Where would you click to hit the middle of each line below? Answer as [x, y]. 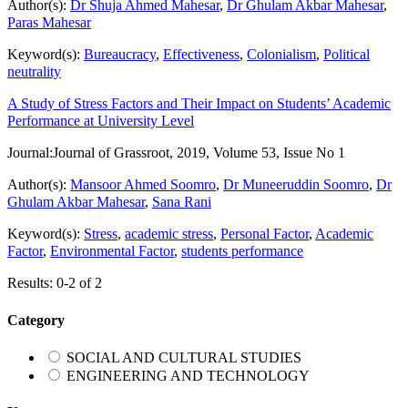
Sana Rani [182, 202]
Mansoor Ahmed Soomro [143, 185]
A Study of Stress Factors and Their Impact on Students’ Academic [199, 104]
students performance [242, 251]
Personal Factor [265, 234]
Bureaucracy [120, 55]
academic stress [169, 234]
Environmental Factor [112, 251]
